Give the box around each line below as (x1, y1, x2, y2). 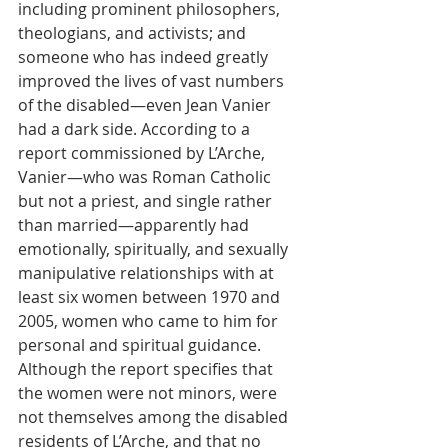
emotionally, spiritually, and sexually (18, 238, 292, 260)
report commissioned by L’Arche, (18, 142, 269, 164)
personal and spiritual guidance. (18, 334, 265, 356)
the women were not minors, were (18, 382, 281, 404)
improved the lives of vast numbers (18, 70, 288, 92)
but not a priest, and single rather (18, 190, 276, 212)
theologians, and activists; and (18, 22, 250, 44)
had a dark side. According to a (18, 118, 254, 140)
